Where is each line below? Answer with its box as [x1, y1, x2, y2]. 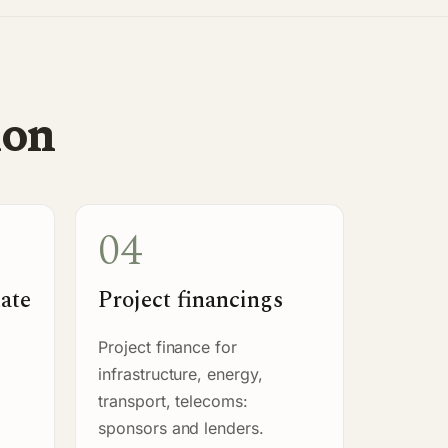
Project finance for [98, 336, 238, 357]
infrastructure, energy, [98, 363, 263, 384]
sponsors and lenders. [98, 417, 264, 438]
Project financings [98, 282, 283, 318]
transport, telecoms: [98, 390, 249, 411]
